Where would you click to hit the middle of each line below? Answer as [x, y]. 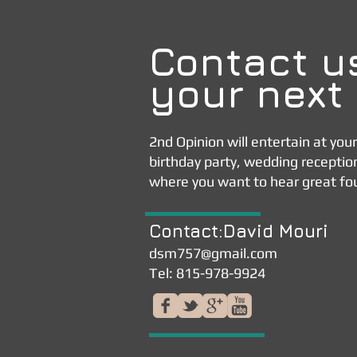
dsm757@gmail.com [213, 253]
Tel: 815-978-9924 [207, 273]
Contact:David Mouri [239, 231]
